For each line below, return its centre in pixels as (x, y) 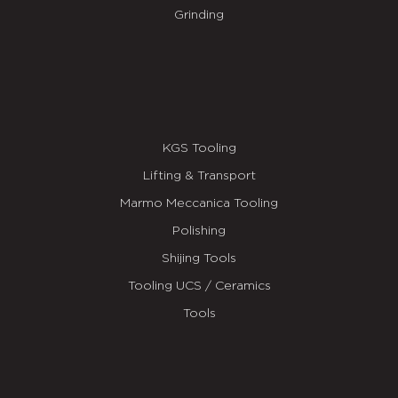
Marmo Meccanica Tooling (199, 203)
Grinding (199, 16)
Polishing (199, 231)
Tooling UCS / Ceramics (199, 286)
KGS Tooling (199, 148)
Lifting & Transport (199, 175)
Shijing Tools (199, 258)
